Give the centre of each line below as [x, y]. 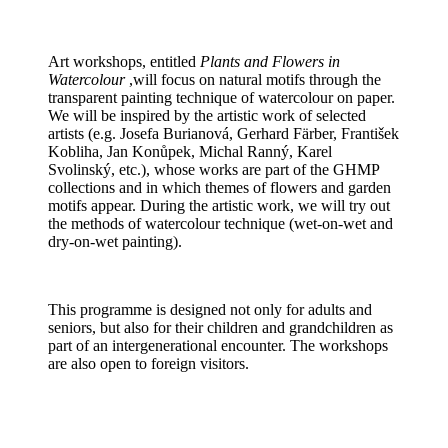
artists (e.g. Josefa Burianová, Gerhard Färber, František [223, 134]
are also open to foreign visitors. [148, 364]
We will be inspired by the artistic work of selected [207, 116]
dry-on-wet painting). [115, 242]
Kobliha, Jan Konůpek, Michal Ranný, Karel [190, 152]
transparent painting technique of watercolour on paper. [221, 98]
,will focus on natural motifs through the [253, 80]
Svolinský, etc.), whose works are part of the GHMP [213, 170]
